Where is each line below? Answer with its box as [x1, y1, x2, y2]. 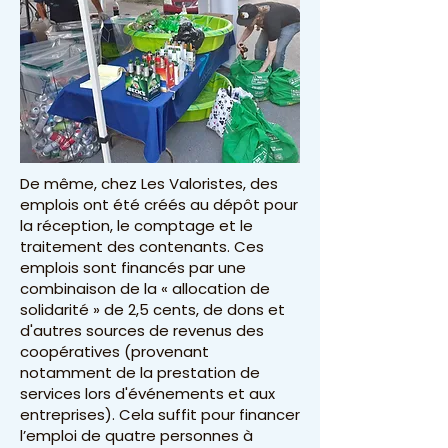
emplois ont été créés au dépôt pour [20, 194, 298, 215]
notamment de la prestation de [20, 362, 260, 383]
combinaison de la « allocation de [20, 278, 270, 299]
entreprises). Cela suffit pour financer [20, 404, 300, 425]
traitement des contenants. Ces [20, 236, 264, 257]
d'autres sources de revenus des [20, 320, 264, 341]
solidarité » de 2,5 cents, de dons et [20, 299, 285, 320]
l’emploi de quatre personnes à [20, 425, 253, 446]
